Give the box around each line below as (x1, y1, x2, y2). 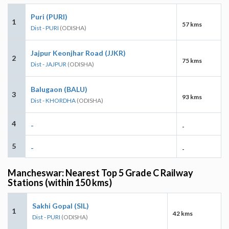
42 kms (173, 209, 193, 217)
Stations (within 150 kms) (8, 176, 112, 188)
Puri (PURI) (31, 12, 67, 21)
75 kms (182, 56, 202, 64)
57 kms (182, 20, 202, 28)
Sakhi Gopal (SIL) (32, 201, 89, 210)
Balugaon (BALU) (31, 84, 87, 94)
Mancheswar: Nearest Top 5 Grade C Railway (8, 167, 193, 178)
